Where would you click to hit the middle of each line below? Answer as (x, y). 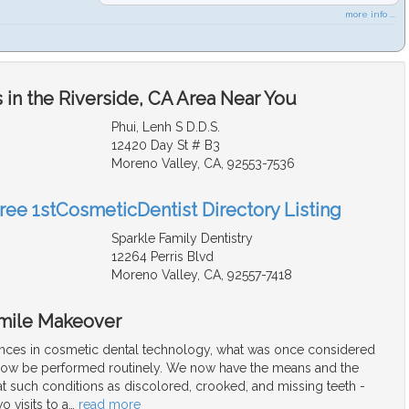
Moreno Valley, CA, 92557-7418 (201, 274)
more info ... (370, 14)
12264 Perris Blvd (162, 256)
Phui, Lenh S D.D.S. (165, 126)
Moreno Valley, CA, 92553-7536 (203, 163)
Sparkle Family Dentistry (182, 238)
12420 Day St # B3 (165, 145)
